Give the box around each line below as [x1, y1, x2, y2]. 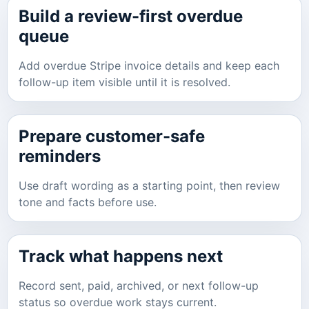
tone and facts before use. [19, 195, 157, 210]
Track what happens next [19, 246, 223, 267]
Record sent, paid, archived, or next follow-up [19, 279, 259, 293]
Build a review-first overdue [19, 6, 243, 27]
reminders [19, 146, 101, 167]
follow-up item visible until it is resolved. [19, 75, 230, 90]
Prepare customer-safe [19, 126, 205, 147]
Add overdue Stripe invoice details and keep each [19, 59, 279, 73]
